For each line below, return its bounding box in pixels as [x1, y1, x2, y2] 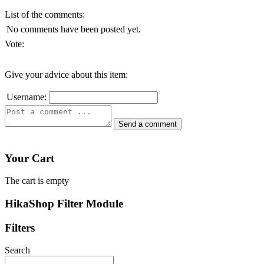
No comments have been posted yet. [6, 24, 141, 34]
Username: [6, 91, 47, 102]
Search [5, 245, 30, 256]
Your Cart [5, 151, 54, 164]
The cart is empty [5, 176, 69, 186]
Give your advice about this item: [5, 69, 128, 80]
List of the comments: [5, 9, 85, 19]
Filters [5, 221, 35, 234]
